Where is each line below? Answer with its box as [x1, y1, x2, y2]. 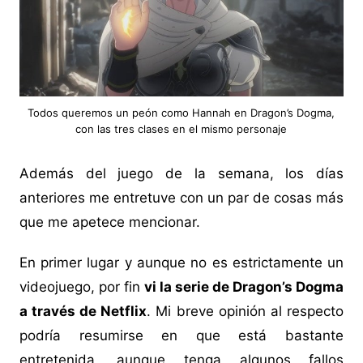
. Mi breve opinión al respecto [147, 303, 344, 320]
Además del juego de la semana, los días [19, 165, 344, 182]
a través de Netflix [19, 303, 147, 320]
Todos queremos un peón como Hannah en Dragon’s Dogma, [28, 106, 335, 120]
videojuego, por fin [19, 279, 144, 296]
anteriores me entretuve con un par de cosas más [19, 190, 344, 207]
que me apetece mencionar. [19, 214, 200, 231]
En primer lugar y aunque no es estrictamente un [19, 254, 344, 271]
